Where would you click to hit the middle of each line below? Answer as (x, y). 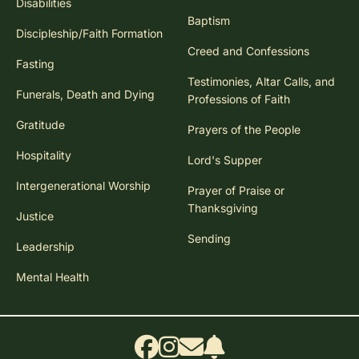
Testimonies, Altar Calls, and (261, 81)
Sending (209, 238)
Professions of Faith (239, 99)
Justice (35, 216)
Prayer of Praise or (236, 190)
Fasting (35, 63)
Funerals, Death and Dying (85, 94)
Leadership (45, 246)
